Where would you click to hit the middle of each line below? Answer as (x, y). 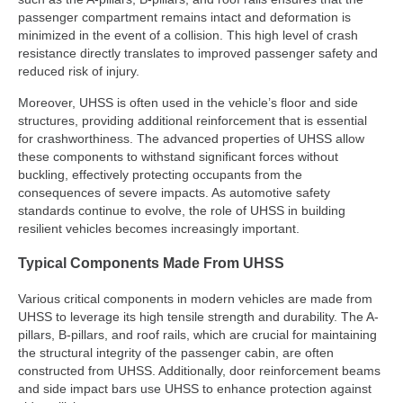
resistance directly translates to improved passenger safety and (198, 54)
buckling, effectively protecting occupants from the (160, 174)
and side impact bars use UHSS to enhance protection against (195, 388)
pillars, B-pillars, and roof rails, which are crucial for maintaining (197, 334)
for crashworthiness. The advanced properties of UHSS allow (191, 138)
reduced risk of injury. (79, 72)
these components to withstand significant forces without (178, 156)
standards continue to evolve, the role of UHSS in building (182, 210)
